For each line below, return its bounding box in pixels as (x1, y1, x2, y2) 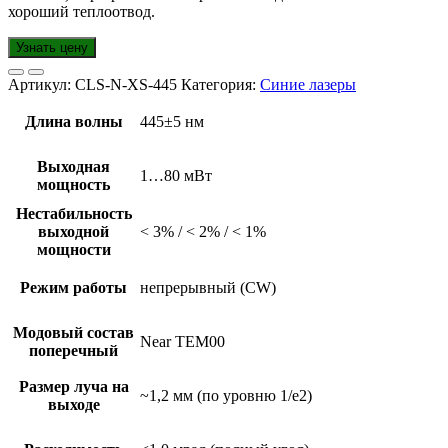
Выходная (37, 158, 110, 176)
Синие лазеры (260, 76, 356, 94)
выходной (38, 223, 109, 241)
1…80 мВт (140, 167, 212, 185)
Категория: (181, 76, 260, 94)
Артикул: (8, 76, 75, 94)
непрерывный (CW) (140, 279, 276, 297)
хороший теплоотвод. (8, 3, 155, 21)
